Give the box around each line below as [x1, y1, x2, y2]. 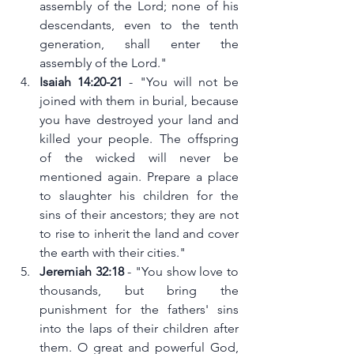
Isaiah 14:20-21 [40, 74, 123, 90]
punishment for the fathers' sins [40, 302, 239, 318]
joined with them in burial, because [40, 93, 239, 109]
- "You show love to [123, 264, 239, 280]
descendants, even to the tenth [40, 17, 239, 33]
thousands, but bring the [40, 283, 239, 299]
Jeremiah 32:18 [40, 264, 124, 280]
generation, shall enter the [40, 36, 239, 52]
